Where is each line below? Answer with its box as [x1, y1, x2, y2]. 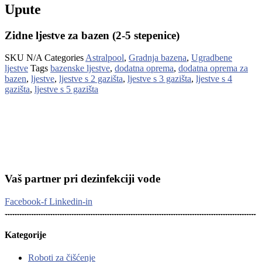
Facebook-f [5, 196, 47, 206]
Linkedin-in [49, 196, 92, 206]
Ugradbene [191, 53, 232, 63]
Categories [44, 53, 84, 63]
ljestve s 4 [196, 74, 232, 84]
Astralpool [85, 53, 124, 63]
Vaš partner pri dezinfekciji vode [5, 172, 160, 185]
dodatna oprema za [178, 63, 248, 74]
